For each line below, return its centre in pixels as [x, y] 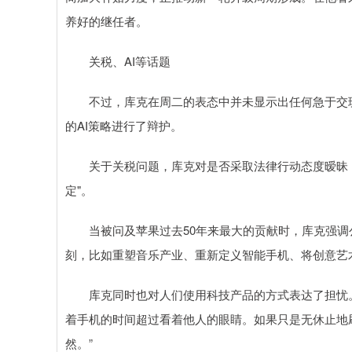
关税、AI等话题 [118, 61]
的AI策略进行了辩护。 [124, 125]
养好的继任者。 [106, 21]
